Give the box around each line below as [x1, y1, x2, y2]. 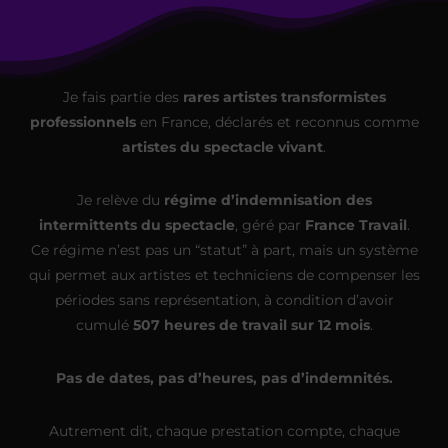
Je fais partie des [62, 87, 183, 106]
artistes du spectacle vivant [122, 137, 323, 156]
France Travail [304, 215, 407, 234]
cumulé [75, 315, 133, 334]
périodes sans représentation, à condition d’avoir [54, 290, 394, 309]
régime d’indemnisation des [163, 190, 372, 209]
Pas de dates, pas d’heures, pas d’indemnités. [55, 368, 393, 387]
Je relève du [76, 190, 164, 209]
